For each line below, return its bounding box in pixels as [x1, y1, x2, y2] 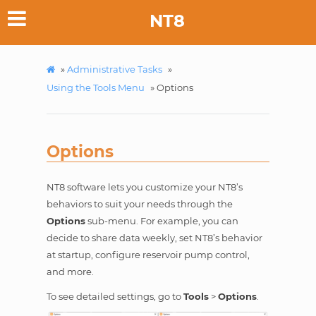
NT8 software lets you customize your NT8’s [46, 181, 243, 193]
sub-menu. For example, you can [85, 215, 238, 227]
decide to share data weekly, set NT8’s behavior [46, 232, 262, 244]
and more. [46, 266, 94, 278]
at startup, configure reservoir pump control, [46, 249, 250, 261]
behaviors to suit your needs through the [46, 198, 233, 210]
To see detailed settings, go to [46, 291, 183, 303]
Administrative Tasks [66, 63, 162, 75]
